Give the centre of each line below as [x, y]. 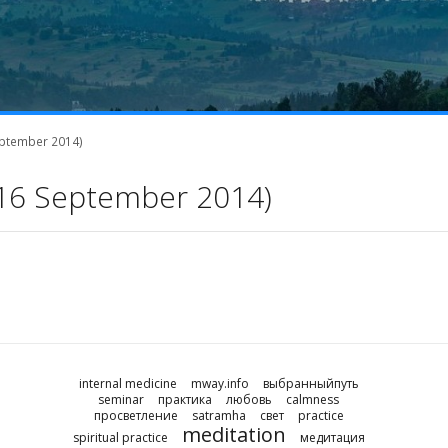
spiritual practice [120, 437]
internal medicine [127, 383]
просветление [135, 415]
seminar [121, 399]
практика [185, 399]
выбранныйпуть [310, 383]
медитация [332, 437]
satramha [218, 415]
